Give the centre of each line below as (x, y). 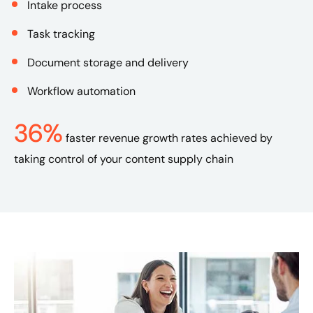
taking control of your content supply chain (124, 159)
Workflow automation (81, 91)
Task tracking (61, 34)
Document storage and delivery (108, 63)
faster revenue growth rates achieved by (169, 138)
